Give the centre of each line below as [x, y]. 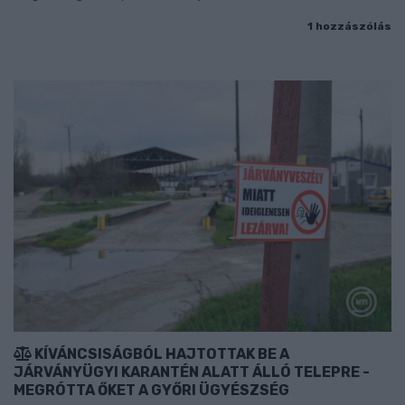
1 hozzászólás [349, 26]
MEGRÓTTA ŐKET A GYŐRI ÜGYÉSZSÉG [151, 391]
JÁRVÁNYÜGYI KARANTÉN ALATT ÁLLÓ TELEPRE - [192, 372]
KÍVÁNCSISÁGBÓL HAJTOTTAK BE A [160, 354]
